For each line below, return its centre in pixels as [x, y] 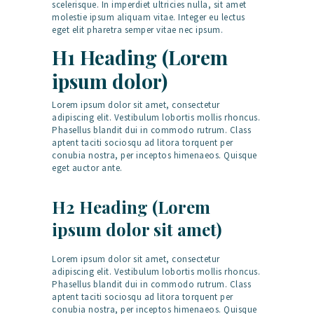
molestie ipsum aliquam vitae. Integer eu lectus [149, 18]
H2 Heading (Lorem [131, 207]
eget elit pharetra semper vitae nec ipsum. [137, 30]
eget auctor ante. [87, 168]
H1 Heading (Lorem [140, 57]
